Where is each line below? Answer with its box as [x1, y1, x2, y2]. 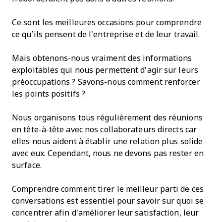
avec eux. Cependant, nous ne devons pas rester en [12, 149, 204, 158]
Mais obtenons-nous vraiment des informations [12, 54, 192, 62]
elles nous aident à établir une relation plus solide [12, 137, 203, 146]
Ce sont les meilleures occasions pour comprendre [12, 18, 202, 27]
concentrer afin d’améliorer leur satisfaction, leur [12, 208, 199, 217]
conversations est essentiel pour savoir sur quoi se [12, 196, 204, 205]
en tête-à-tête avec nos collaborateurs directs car [12, 125, 197, 134]
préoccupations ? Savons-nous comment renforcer [12, 77, 200, 86]
